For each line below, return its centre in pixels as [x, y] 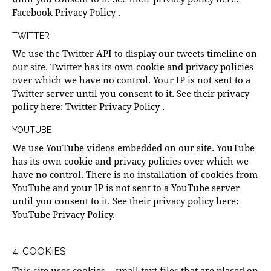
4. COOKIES [39, 252]
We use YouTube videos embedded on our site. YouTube [133, 148]
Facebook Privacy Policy [65, 12]
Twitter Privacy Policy [114, 107]
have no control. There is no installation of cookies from [135, 175]
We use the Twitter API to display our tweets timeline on [135, 54]
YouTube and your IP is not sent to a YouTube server [126, 188]
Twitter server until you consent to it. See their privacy [131, 93]
